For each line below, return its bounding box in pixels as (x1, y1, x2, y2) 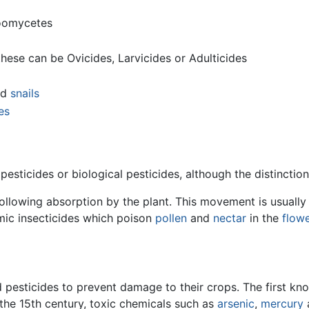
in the (246, 211, 282, 226)
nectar (213, 211, 246, 226)
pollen (155, 211, 187, 226)
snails (10, 86, 39, 101)
